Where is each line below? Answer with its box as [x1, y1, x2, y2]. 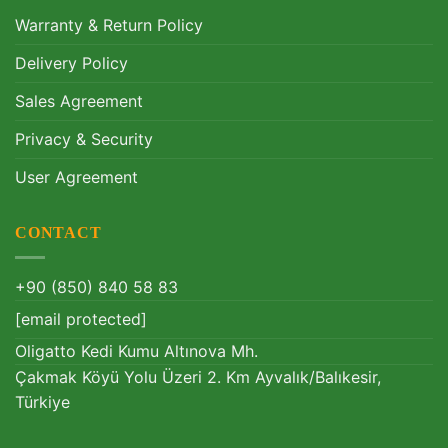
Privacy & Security [15, 129, 153, 150]
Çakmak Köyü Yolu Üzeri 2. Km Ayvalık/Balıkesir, [15, 366, 381, 387]
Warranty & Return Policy [15, 15, 203, 36]
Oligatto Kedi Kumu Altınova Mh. [15, 340, 258, 361]
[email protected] [15, 308, 147, 329]
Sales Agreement [15, 91, 143, 112]
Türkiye [15, 391, 70, 412]
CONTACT [15, 224, 102, 242]
